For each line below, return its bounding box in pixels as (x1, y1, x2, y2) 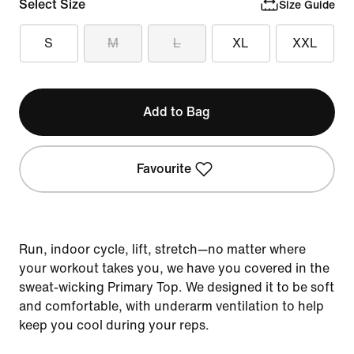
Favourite (137, 162, 192, 175)
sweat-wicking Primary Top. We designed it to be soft (19, 281, 334, 294)
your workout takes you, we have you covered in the (19, 262, 330, 275)
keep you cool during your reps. (19, 318, 209, 332)
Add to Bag (143, 105, 211, 119)
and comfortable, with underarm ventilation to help (19, 299, 324, 313)
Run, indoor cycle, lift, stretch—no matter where (19, 243, 306, 256)
